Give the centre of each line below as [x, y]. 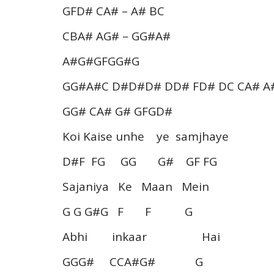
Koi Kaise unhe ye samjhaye [146, 136]
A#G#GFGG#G [101, 61]
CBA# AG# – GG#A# [117, 36]
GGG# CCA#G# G [133, 261]
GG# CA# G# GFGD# [117, 111]
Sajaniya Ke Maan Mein [136, 186]
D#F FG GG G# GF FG [140, 161]
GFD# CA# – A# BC [113, 11]
